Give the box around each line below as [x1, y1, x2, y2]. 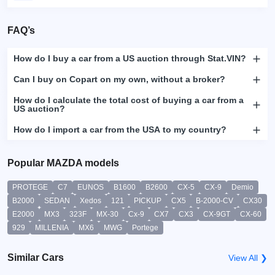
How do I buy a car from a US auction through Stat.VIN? [14, 53, 246, 63]
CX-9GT [203, 210, 230, 219]
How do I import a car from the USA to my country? [14, 125, 227, 134]
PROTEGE [12, 183, 48, 192]
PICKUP [134, 196, 161, 205]
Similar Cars [7, 252, 64, 263]
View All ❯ [228, 253, 268, 263]
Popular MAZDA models [7, 158, 119, 168]
